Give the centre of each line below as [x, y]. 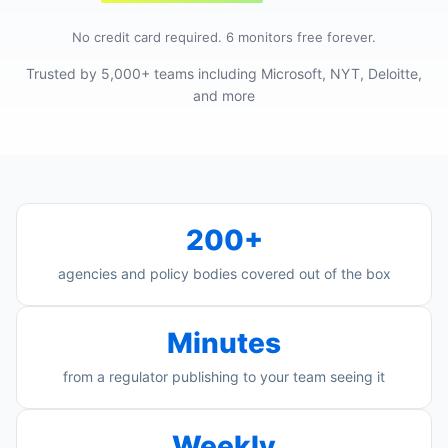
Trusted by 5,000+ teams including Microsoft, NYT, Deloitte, [224, 73]
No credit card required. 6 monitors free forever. [224, 37]
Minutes [224, 343]
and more [224, 95]
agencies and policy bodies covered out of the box [224, 273]
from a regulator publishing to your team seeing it [224, 376]
